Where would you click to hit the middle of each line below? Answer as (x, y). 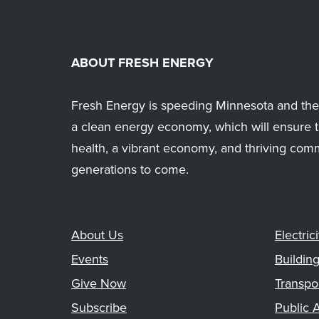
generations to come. (130, 169)
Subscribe (99, 308)
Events (90, 259)
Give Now (99, 283)
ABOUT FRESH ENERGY (142, 63)
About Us (97, 235)
